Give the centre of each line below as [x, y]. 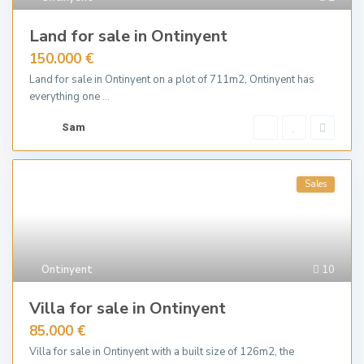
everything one [66, 97]
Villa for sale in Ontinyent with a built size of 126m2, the [162, 352]
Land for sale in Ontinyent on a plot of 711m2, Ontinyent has [172, 80]
